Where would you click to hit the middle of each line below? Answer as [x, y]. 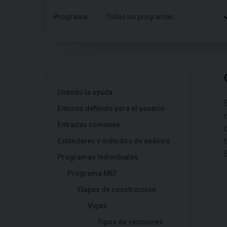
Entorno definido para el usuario [111, 108]
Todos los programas [140, 17]
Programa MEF [92, 173]
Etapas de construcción [117, 190]
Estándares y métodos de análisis [114, 141]
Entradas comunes [89, 125]
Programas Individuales [98, 157]
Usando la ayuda [85, 92]
